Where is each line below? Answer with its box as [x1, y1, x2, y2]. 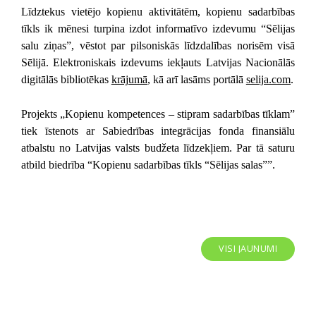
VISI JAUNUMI [219, 242, 278, 255]
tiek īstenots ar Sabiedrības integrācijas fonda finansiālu [20, 124, 296, 137]
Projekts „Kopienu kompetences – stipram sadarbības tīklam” [20, 107, 296, 120]
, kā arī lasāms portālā [147, 73, 246, 85]
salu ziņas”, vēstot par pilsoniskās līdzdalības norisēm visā [20, 39, 296, 51]
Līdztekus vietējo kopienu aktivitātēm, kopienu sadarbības [20, 5, 296, 18]
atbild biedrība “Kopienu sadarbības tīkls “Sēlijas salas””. [20, 158, 275, 171]
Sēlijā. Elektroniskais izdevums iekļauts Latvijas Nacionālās [20, 56, 296, 68]
